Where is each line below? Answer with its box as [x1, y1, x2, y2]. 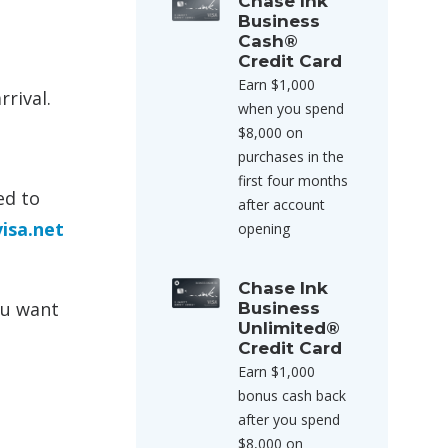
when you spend [238, 99, 344, 118]
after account [238, 195, 325, 214]
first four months [238, 171, 348, 190]
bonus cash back [238, 386, 346, 405]
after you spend [238, 410, 340, 429]
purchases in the [238, 147, 344, 166]
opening [238, 219, 290, 238]
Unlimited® [238, 318, 340, 338]
